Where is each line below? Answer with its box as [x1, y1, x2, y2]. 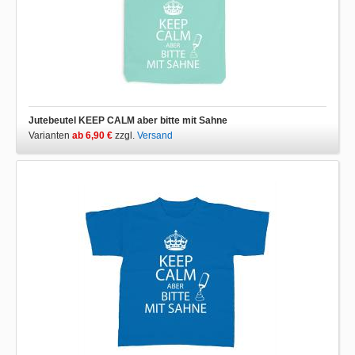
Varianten [29, 130, 72, 141]
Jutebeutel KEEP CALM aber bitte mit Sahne [29, 115, 227, 126]
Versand [137, 130, 173, 141]
